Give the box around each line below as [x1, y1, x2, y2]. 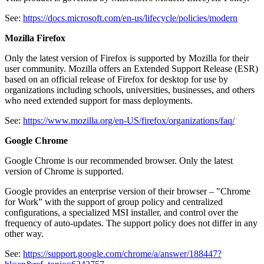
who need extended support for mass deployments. [5, 95, 195, 106]
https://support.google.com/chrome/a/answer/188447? [23, 249, 222, 259]
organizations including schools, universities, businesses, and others [5, 85, 255, 95]
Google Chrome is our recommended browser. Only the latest [5, 156, 233, 166]
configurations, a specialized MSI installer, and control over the [5, 207, 238, 218]
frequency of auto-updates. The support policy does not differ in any [5, 218, 258, 229]
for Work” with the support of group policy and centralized [5, 197, 223, 207]
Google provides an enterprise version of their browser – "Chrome [5, 186, 250, 197]
